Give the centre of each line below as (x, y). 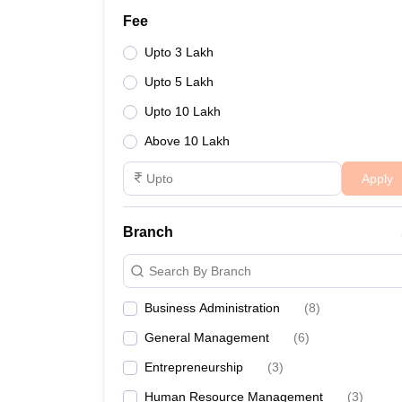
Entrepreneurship (194, 367)
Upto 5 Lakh (179, 82)
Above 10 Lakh (187, 141)
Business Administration (212, 308)
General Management (207, 337)
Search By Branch (200, 271)
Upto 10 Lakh (183, 111)
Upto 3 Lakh (179, 52)
